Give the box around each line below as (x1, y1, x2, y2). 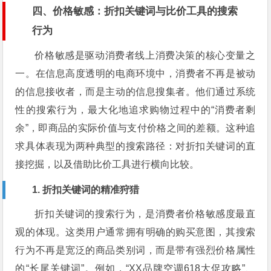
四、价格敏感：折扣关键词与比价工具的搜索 (32, 5, 238, 17)
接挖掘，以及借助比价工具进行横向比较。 (15, 158, 200, 169)
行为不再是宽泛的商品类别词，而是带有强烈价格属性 (15, 244, 256, 255)
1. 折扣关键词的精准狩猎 (32, 184, 140, 195)
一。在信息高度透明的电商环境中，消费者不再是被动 (15, 68, 256, 79)
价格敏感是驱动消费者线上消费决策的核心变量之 (34, 50, 256, 60)
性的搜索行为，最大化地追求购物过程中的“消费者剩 (15, 104, 256, 115)
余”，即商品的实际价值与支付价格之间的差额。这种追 (15, 122, 256, 133)
